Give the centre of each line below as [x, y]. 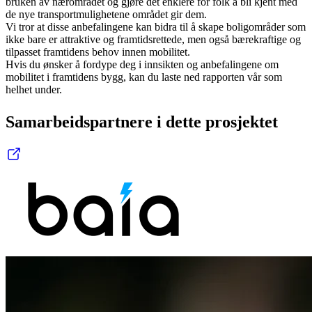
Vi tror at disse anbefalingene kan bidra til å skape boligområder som [156, 26]
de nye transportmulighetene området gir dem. [106, 14]
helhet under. [34, 89]
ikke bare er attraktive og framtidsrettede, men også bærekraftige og [153, 39]
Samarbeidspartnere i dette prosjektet [142, 122]
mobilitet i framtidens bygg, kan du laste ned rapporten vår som [144, 77]
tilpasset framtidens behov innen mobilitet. [98, 52]
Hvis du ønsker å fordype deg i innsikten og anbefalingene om [142, 64]
